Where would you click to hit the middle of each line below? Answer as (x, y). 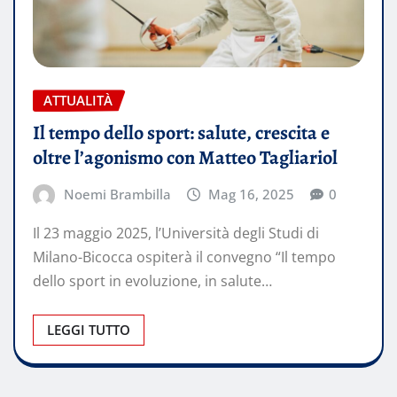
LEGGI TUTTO (89, 329)
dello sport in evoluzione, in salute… (152, 280)
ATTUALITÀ (78, 101)
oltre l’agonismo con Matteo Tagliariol (185, 158)
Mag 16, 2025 (252, 195)
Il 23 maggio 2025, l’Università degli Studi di (176, 233)
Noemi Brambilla (117, 195)
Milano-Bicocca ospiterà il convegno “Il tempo (184, 257)
